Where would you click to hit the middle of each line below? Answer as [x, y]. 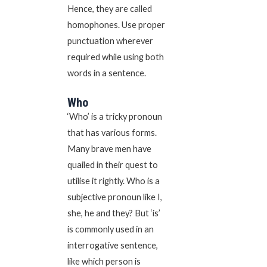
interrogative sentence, [112, 245]
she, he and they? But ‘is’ [114, 213]
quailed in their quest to [112, 164]
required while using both [115, 57]
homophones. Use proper [116, 25]
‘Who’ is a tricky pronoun [114, 116]
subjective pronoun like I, [114, 197]
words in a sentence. [106, 73]
